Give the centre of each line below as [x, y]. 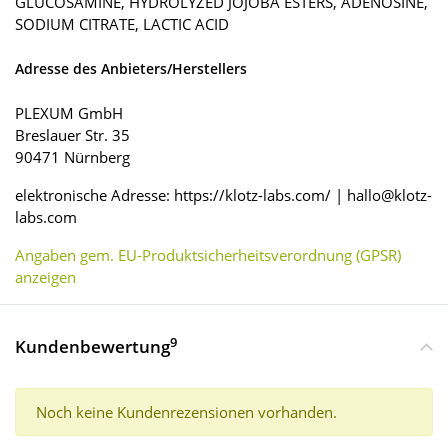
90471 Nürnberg [72, 157]
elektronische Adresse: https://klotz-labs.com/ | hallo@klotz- [223, 195]
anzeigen [45, 277]
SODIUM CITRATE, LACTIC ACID [122, 24]
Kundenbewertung [92, 347]
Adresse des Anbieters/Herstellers [131, 69]
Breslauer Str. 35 [72, 135]
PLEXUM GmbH [69, 113]
